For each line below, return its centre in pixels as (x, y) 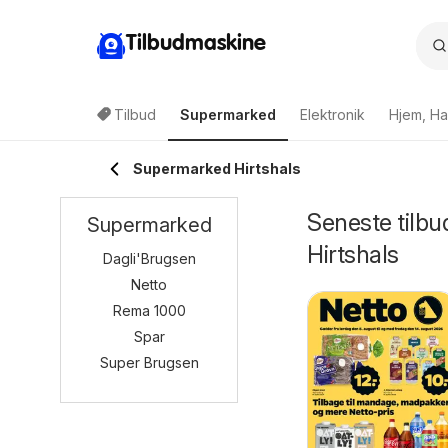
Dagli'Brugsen (149, 258)
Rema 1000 (149, 310)
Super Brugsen (149, 362)
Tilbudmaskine (196, 43)
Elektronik (332, 114)
